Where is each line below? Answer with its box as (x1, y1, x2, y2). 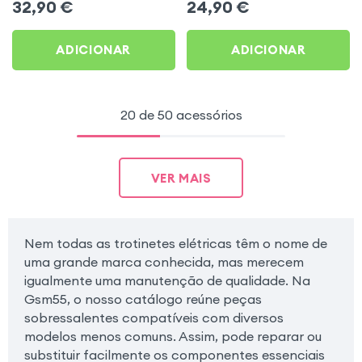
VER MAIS (150, 170, 212, 186)
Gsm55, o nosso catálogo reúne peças (23, 290, 262, 307)
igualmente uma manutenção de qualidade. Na (23, 271, 310, 288)
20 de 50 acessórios (120, 107, 242, 124)
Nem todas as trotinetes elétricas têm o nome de (23, 234, 327, 251)
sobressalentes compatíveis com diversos (23, 309, 284, 326)
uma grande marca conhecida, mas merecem (23, 253, 304, 270)
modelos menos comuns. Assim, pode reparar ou (23, 327, 322, 344)
